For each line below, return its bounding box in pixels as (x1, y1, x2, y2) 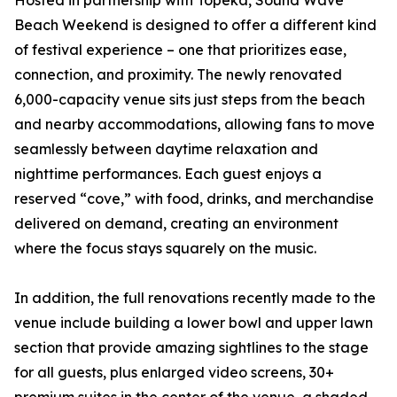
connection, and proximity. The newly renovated (14, 66, 342, 84)
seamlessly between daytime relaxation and (14, 140, 318, 159)
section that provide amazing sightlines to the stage (14, 339, 369, 357)
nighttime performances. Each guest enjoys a (14, 165, 322, 183)
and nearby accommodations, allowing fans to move (14, 115, 375, 134)
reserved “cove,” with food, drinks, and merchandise (14, 190, 374, 208)
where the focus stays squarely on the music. (14, 239, 316, 258)
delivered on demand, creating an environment (14, 214, 339, 233)
